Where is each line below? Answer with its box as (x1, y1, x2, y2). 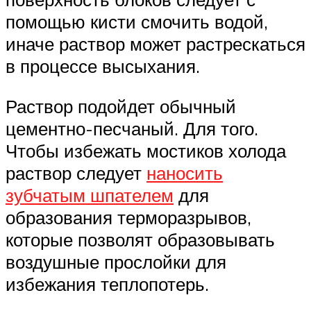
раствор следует (6, 162, 146, 185)
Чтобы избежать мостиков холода (6, 140, 286, 162)
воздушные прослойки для (6, 251, 226, 274)
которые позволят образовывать (6, 228, 275, 251)
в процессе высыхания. (6, 55, 200, 78)
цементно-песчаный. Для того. (6, 117, 258, 140)
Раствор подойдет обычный (6, 95, 236, 118)
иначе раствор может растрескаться (6, 33, 305, 56)
